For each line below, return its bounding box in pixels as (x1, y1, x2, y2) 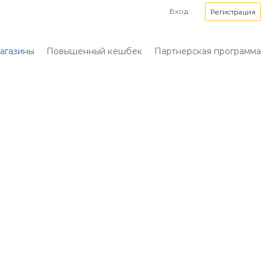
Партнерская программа (154, 46, 261, 57)
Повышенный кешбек (46, 46, 142, 57)
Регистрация (210, 8, 256, 16)
